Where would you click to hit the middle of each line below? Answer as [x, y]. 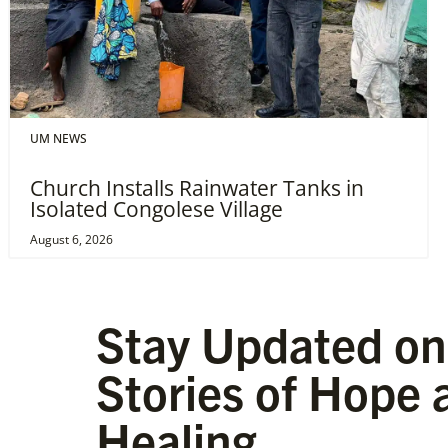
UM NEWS [59, 138]
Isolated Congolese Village [156, 209]
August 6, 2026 [71, 239]
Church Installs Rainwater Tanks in [197, 188]
